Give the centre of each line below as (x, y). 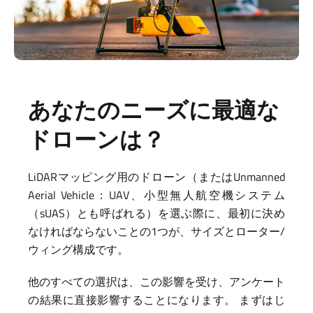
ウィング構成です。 (78, 249)
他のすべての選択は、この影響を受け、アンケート (156, 282)
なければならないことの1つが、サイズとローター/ (156, 231)
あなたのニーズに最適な (154, 110)
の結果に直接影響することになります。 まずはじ (156, 300)
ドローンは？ (96, 139)
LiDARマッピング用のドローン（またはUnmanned (156, 177)
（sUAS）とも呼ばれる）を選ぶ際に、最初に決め (156, 213)
